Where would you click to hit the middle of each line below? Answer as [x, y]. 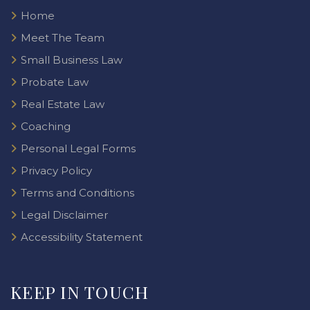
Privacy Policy [56, 171]
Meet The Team [63, 38]
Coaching [46, 126]
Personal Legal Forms [78, 148]
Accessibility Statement [82, 237]
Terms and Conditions [77, 193]
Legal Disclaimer [64, 215]
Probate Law [55, 82]
